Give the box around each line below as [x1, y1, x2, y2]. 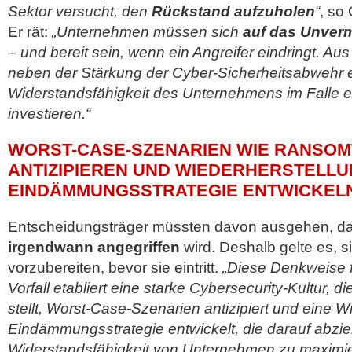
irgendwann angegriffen [8, 239, 180, 255]
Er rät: [8, 24, 48, 40]
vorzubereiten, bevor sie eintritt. [8, 259, 222, 276]
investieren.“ [8, 105, 90, 122]
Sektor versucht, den [8, 3, 152, 20]
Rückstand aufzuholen [152, 3, 315, 20]
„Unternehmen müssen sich [48, 24, 243, 40]
